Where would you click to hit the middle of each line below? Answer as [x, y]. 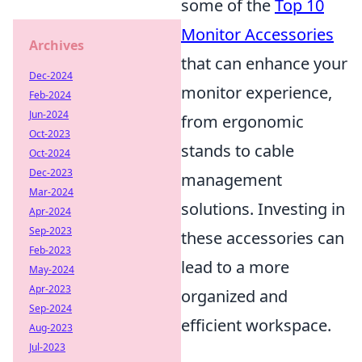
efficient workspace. [256, 325]
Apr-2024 [50, 211]
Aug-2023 [51, 328]
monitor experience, [257, 93]
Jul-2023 [47, 347]
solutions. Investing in [263, 209]
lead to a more [235, 267]
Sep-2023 [51, 231]
